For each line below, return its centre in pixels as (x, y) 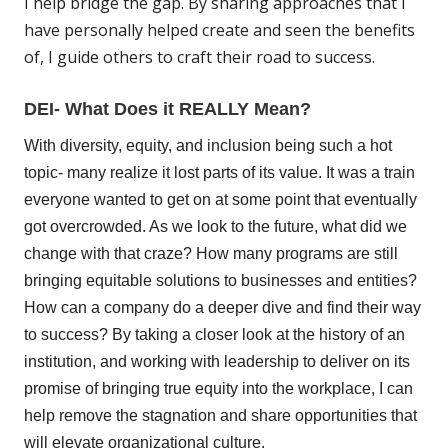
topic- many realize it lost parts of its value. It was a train (219, 173)
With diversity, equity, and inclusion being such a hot (208, 146)
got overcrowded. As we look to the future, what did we (215, 227)
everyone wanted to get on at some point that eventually (220, 200)
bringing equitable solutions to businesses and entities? (220, 281)
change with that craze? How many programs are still (211, 254)
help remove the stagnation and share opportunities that (220, 416)
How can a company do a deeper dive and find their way (222, 308)
